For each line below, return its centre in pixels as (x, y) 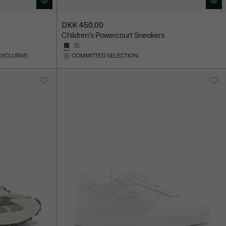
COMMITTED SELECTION (105, 56)
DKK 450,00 (82, 26)
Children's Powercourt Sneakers (113, 36)
